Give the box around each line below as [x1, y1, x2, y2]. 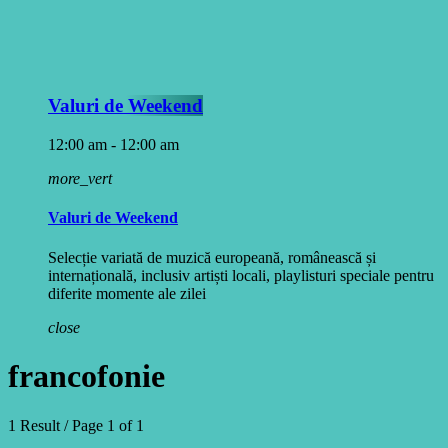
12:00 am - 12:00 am [48, 136, 179, 154]
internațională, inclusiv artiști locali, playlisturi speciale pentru [48, 266, 434, 284]
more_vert [48, 170, 112, 188]
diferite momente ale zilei [48, 284, 206, 302]
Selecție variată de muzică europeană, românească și [48, 248, 376, 266]
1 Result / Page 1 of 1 [8, 416, 144, 434]
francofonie [8, 358, 165, 395]
